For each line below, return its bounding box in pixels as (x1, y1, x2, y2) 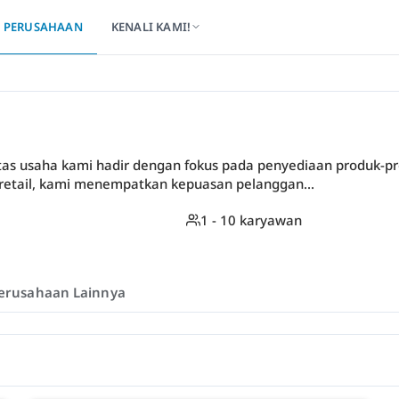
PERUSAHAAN (3, 19, 83, 35)
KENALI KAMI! (110, 19, 191, 35)
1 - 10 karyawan (200, 211, 302, 229)
